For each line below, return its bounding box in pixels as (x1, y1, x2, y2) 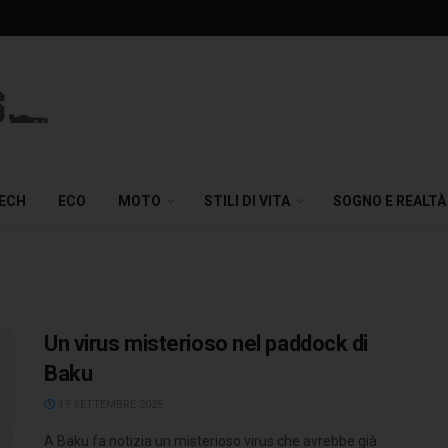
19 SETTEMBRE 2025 (55, 398, 163, 411)
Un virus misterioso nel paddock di (44, 331, 369, 356)
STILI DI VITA (204, 193, 290, 209)
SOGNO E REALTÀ (333, 193, 446, 209)
